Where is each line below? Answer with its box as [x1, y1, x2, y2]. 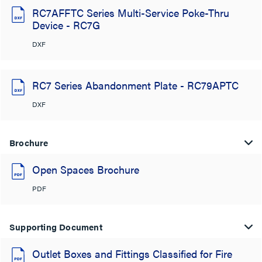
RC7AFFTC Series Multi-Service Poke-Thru [32, 5, 229, 20]
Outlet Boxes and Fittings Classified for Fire [32, 246, 232, 261]
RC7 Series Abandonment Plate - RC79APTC [32, 78, 239, 92]
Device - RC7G [32, 18, 100, 32]
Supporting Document [9, 220, 102, 233]
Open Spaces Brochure [32, 162, 139, 177]
